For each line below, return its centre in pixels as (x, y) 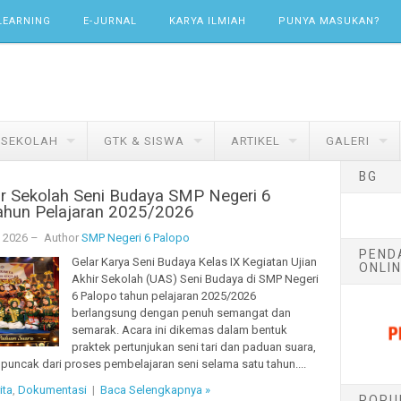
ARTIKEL (255, 141)
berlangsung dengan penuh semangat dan (181, 312)
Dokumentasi (52, 390)
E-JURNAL (110, 21)
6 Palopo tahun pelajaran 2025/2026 (163, 295)
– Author (54, 238)
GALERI (348, 141)
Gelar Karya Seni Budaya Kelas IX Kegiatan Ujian (194, 261)
